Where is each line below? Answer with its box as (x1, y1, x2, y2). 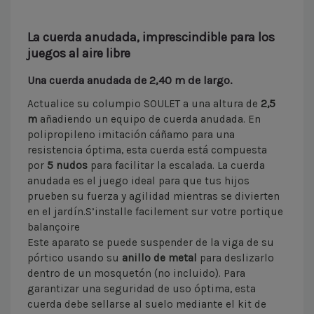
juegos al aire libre (27, 45, 130, 61)
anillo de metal (119, 251, 197, 264)
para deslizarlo (197, 251, 274, 264)
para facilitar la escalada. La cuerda (88, 158, 265, 172)
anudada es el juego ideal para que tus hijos (27, 174, 250, 187)
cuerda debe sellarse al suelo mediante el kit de (27, 297, 266, 310)
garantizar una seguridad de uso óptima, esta (27, 282, 256, 295)
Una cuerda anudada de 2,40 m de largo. (27, 73, 232, 87)
